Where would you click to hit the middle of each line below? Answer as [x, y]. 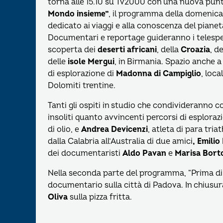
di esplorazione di [82, 74]
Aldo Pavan [144, 153]
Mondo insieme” [78, 14]
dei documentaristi [85, 153]
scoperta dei [73, 50]
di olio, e [64, 129]
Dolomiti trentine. [82, 86]
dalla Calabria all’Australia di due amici [120, 141]
